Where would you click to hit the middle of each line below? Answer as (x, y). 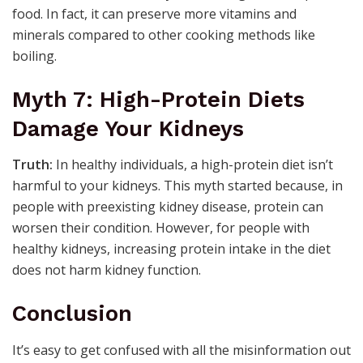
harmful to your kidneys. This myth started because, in (177, 186)
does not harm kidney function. (107, 270)
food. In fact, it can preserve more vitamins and (154, 14)
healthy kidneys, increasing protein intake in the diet (171, 249)
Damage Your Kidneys (128, 128)
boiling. (34, 56)
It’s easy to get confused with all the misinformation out (181, 350)
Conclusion (72, 313)
